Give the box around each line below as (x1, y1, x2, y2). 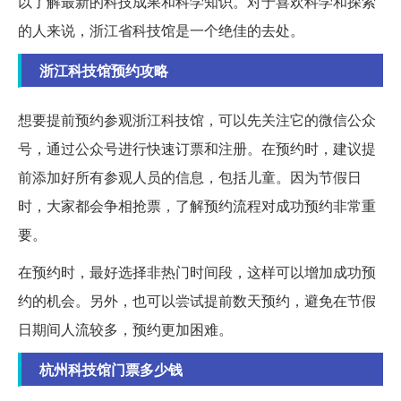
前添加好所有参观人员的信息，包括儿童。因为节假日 (18, 166, 362, 187)
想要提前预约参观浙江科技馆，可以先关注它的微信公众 (18, 108, 376, 130)
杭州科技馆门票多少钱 (39, 358, 183, 380)
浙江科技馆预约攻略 (39, 59, 168, 81)
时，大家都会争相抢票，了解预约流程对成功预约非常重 (18, 194, 376, 216)
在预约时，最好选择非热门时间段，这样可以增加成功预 (18, 260, 376, 282)
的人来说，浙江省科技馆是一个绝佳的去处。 (18, 19, 304, 40)
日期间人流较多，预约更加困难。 (18, 318, 233, 339)
